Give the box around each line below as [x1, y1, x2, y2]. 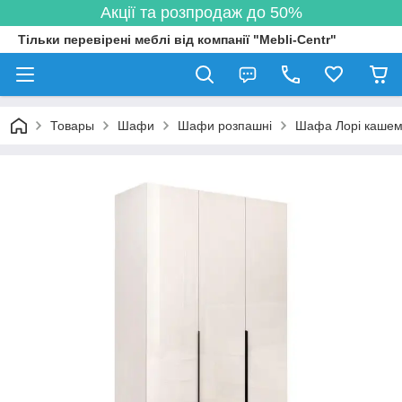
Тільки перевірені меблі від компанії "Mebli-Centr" [18, 32, 336, 47]
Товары [50, 118, 94, 133]
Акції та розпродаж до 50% [100, 4, 302, 22]
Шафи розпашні [178, 118, 272, 133]
